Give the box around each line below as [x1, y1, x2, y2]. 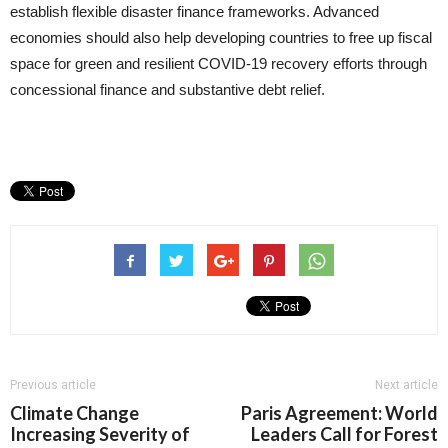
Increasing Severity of [10, 423, 190, 445]
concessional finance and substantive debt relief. [10, 81, 325, 98]
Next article [375, 378, 438, 392]
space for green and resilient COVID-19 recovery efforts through [10, 55, 427, 72]
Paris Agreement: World [241, 402, 438, 424]
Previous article [10, 378, 96, 392]
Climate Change [10, 402, 139, 424]
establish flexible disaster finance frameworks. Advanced [10, 3, 379, 20]
